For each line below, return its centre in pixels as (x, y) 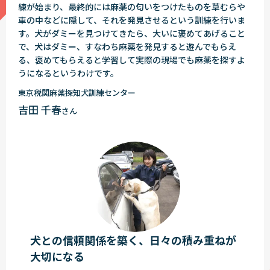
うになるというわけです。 (68, 73)
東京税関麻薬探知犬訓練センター (77, 93)
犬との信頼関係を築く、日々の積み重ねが (133, 240)
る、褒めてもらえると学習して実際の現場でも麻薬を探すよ (132, 60)
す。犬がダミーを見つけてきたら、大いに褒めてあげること (132, 33)
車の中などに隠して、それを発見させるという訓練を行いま (132, 20)
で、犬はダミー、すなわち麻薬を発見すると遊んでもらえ (127, 47)
